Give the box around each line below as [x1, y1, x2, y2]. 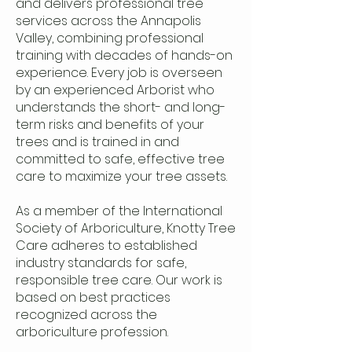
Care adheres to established [16, 236, 197, 255]
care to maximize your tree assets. [16, 167, 227, 185]
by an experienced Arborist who [16, 81, 214, 99]
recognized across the [16, 306, 157, 324]
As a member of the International [16, 202, 222, 220]
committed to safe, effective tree [16, 150, 225, 168]
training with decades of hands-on [16, 46, 233, 64]
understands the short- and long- [16, 98, 225, 116]
